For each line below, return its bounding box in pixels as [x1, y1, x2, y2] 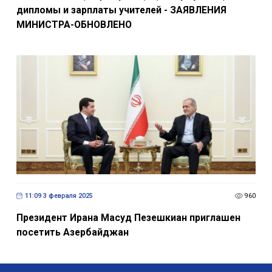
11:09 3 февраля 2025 [24, 192, 93, 200]
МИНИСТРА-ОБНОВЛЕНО [16, 18, 132, 30]
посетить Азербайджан [16, 226, 129, 238]
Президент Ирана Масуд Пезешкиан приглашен [16, 211, 240, 223]
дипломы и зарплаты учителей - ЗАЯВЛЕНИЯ [16, 4, 226, 16]
